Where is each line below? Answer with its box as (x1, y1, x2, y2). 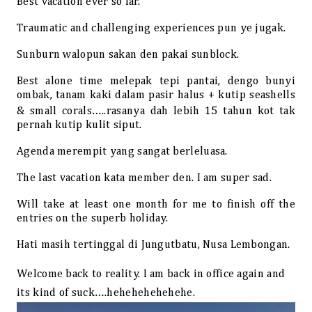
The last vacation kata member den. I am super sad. (17, 173, 272, 184)
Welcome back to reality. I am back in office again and (17, 269, 286, 280)
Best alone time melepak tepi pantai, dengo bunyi (17, 76, 295, 87)
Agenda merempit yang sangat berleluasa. (17, 146, 228, 157)
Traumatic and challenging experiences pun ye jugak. (17, 23, 286, 34)
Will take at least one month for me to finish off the (17, 199, 295, 210)
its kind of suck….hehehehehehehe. (17, 288, 195, 299)
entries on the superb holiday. (17, 213, 169, 224)
